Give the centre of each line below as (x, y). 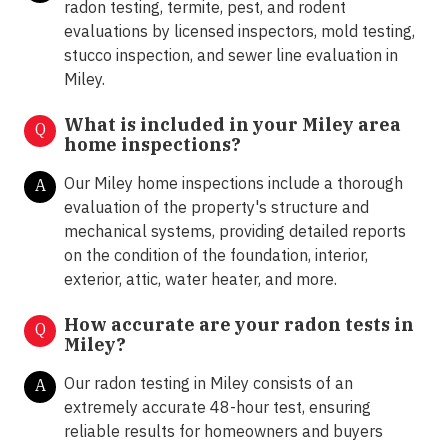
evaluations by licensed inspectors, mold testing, (239, 31)
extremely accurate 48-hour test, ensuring (217, 407)
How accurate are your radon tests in (239, 325)
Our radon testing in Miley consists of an (208, 383)
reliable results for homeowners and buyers (223, 431)
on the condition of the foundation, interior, (216, 255)
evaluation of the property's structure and (216, 207)
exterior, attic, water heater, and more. (200, 279)
